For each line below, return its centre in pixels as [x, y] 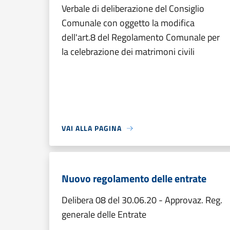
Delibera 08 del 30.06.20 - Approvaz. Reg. [142, 200]
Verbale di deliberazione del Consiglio [133, 8]
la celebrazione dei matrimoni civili [128, 52]
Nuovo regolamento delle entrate [134, 178]
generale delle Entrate [104, 214]
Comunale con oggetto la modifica [128, 23]
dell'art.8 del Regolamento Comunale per [141, 37]
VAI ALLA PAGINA [92, 128]
